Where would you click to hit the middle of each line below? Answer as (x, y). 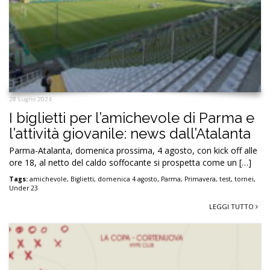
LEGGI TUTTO (232, 207)
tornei (244, 179)
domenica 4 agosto (127, 179)
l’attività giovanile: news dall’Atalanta (130, 134)
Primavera (200, 179)
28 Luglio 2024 (30, 99)
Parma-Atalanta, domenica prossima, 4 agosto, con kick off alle (133, 151)
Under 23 (24, 188)
